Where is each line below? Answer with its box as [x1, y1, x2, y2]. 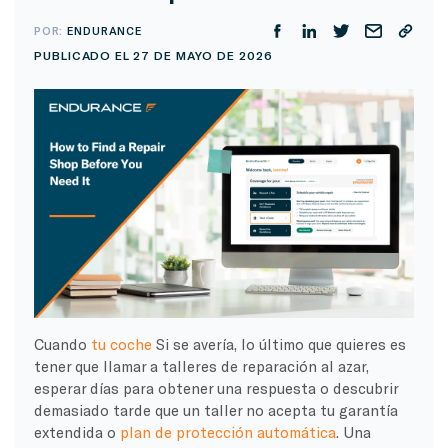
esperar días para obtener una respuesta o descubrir [33, 378, 398, 397]
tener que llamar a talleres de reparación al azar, [33, 356, 369, 375]
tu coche [90, 334, 152, 353]
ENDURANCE [67, 23, 143, 37]
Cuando [33, 334, 91, 353]
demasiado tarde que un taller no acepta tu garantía [33, 400, 398, 419]
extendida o [33, 422, 120, 441]
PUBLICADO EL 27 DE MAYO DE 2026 [33, 48, 273, 63]
